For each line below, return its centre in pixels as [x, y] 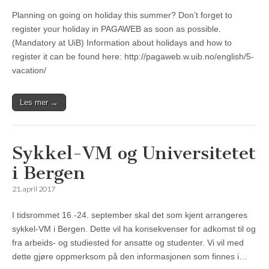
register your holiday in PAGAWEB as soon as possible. [116, 29]
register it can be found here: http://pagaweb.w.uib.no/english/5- [133, 57]
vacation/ [29, 71]
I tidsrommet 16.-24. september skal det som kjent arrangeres [130, 215]
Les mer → [39, 103]
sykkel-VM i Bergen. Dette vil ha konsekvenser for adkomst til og [134, 229]
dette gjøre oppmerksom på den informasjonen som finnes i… [130, 257]
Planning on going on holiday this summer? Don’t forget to [122, 15]
